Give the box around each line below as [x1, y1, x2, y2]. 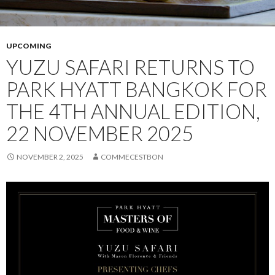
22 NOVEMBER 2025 [6, 120, 193, 145]
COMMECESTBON [101, 152, 163, 161]
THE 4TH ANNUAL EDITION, [6, 98, 260, 123]
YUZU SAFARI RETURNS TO [6, 54, 255, 79]
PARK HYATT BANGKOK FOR [6, 76, 267, 101]
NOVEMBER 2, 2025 [17, 152, 83, 161]
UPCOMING [6, 41, 51, 50]
